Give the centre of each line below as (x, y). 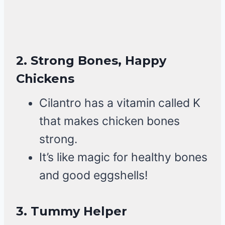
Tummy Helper (79, 211)
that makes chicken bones (109, 121)
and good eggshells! (93, 176)
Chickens (45, 79)
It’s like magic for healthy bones (123, 157)
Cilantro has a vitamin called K (120, 103)
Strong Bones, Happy (98, 61)
